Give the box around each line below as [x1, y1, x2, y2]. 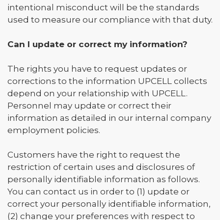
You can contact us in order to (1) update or [7, 187, 190, 196]
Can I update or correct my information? [7, 39, 188, 49]
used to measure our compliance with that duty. [7, 15, 213, 25]
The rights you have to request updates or [7, 64, 187, 74]
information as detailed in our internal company [7, 113, 211, 123]
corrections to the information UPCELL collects [7, 76, 207, 86]
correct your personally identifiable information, [7, 199, 211, 209]
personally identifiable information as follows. [7, 174, 200, 184]
